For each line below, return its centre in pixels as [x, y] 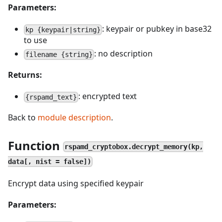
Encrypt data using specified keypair [76, 183]
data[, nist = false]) [50, 161]
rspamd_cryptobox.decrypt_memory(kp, [134, 146]
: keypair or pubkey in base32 [157, 29]
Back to [23, 117]
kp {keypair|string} [63, 29]
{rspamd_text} [51, 97]
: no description [124, 54]
